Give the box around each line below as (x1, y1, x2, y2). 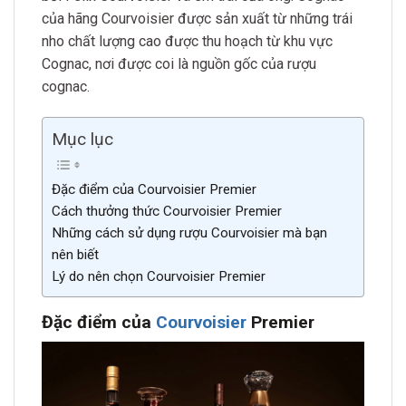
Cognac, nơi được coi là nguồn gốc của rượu (42, 54, 316, 72)
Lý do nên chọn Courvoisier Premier (52, 267, 266, 285)
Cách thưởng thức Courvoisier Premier (52, 202, 282, 219)
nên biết (52, 246, 99, 263)
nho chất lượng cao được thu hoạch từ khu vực (42, 32, 333, 50)
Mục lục (52, 128, 113, 150)
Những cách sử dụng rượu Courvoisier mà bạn (52, 224, 327, 241)
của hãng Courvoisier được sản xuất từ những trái (42, 9, 353, 27)
